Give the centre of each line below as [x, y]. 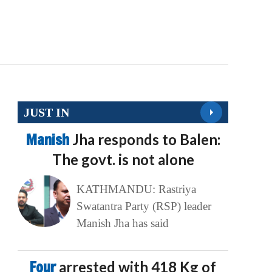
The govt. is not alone [123, 160]
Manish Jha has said [122, 223]
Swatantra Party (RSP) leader [144, 206]
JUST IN [47, 112]
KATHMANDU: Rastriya [136, 189]
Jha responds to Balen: [146, 140]
